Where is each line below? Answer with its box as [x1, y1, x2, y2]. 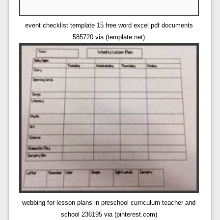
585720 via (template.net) [73, 33, 145, 41]
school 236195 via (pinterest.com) [60, 211, 157, 219]
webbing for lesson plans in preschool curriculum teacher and [22, 199, 196, 207]
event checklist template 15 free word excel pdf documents [25, 22, 193, 29]
